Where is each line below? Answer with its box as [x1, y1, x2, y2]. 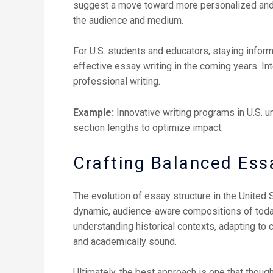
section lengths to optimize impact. [73, 121, 223, 133]
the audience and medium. [73, 14, 183, 26]
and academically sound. [73, 235, 177, 247]
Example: [73, 106, 114, 118]
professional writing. [73, 76, 160, 88]
